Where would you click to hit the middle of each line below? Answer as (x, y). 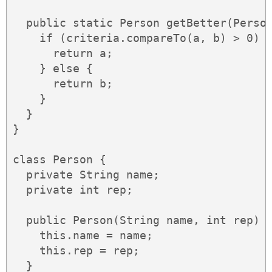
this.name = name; (83, 236)
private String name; (86, 175)
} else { (53, 69)
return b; (63, 84)
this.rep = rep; (76, 251)
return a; (63, 53)
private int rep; (73, 190)
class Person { (59, 160)
